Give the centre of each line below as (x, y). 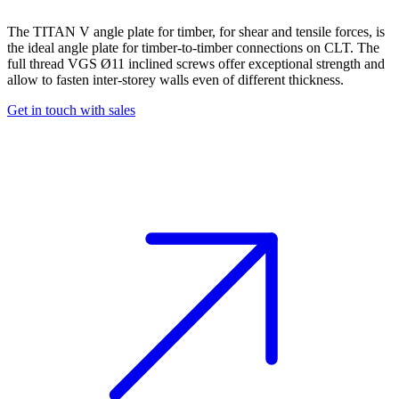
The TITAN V (50, 32)
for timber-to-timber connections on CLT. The (249, 48)
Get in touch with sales (71, 110)
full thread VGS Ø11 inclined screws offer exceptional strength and (196, 64)
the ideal (33, 48)
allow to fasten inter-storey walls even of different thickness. (175, 80)
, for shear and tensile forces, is (298, 32)
